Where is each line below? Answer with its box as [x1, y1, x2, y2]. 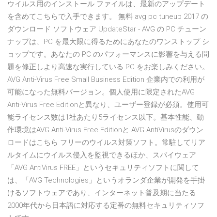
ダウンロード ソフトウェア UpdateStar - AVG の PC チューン [7, 25, 206, 34]
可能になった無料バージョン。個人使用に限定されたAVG [7, 88, 195, 97]
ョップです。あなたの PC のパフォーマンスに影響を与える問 [7, 50, 209, 59]
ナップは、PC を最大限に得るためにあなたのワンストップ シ [7, 37, 209, 46]
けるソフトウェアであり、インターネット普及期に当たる [7, 188, 196, 198]
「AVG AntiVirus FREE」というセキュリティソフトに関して [7, 163, 199, 172]
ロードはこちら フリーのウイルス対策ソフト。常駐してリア [7, 138, 205, 147]
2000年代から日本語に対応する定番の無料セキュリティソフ [7, 201, 204, 210]
